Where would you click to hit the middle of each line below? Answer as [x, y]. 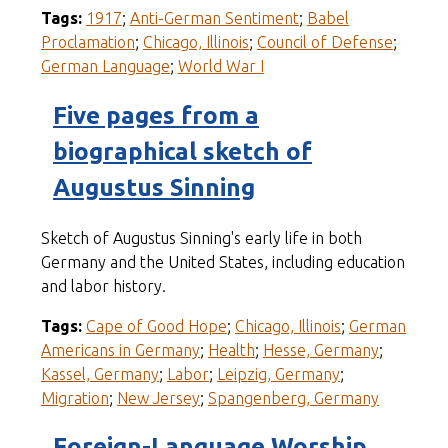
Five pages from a [155, 115]
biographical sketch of [182, 151]
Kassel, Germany [99, 373]
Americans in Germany [120, 349]
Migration [74, 397]
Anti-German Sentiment [214, 17]
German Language [105, 65]
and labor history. [103, 285]
